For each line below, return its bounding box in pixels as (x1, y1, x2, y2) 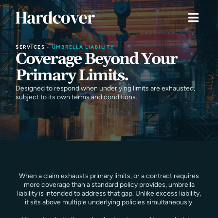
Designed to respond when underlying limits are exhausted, (16, 84, 195, 92)
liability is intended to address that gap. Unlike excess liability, (17, 189, 201, 198)
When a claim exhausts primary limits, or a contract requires (19, 172, 199, 180)
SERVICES (16, 44, 45, 50)
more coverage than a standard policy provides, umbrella (23, 181, 195, 189)
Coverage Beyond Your (16, 49, 177, 69)
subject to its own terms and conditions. (16, 93, 137, 101)
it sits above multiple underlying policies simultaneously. (24, 198, 194, 206)
